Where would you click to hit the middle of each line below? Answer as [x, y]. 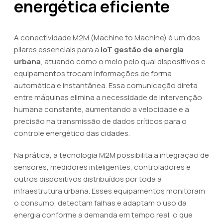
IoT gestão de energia [142, 50]
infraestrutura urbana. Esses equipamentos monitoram [110, 191]
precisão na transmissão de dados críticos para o [100, 121]
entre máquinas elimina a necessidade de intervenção [108, 97]
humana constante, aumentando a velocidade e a [102, 109]
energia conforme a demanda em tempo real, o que [103, 215]
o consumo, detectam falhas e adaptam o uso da [100, 203]
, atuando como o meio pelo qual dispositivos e [123, 61]
